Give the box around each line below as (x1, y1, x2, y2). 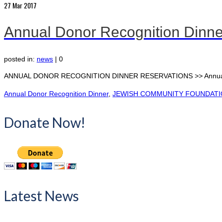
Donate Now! (4, 113, 85, 131)
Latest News (4, 187, 79, 204)
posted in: (4, 55, 37, 63)
